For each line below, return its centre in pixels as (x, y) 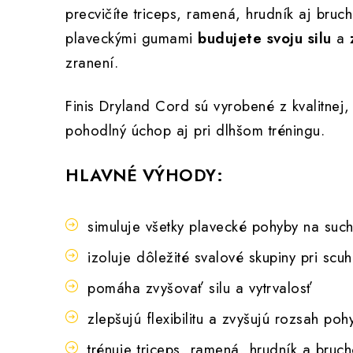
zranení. (92, 63)
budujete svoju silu (265, 38)
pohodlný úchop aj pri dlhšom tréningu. (195, 130)
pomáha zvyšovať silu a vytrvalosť (200, 288)
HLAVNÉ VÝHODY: (144, 175)
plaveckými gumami (132, 38)
